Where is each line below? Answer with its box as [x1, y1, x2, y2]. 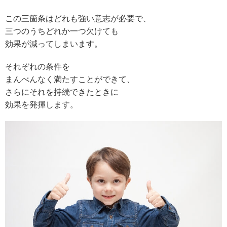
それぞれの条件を [5, 62, 70, 71]
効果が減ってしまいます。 [5, 40, 102, 49]
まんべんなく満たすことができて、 [5, 75, 135, 84]
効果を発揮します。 [5, 100, 78, 109]
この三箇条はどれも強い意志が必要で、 [5, 14, 151, 23]
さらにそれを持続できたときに [5, 88, 119, 97]
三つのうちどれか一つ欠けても [5, 27, 119, 36]
